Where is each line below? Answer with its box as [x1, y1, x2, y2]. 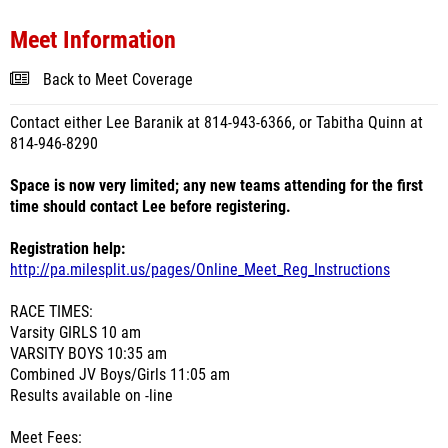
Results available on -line [10, 387, 173, 405]
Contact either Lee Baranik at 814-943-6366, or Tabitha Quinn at [10, 114, 423, 132]
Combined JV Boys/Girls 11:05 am [10, 366, 230, 384]
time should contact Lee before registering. [10, 198, 291, 216]
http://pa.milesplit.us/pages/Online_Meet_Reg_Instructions [10, 261, 390, 279]
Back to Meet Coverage [43, 71, 193, 89]
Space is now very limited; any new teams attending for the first [10, 177, 423, 195]
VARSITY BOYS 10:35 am [10, 345, 167, 363]
